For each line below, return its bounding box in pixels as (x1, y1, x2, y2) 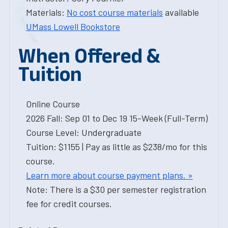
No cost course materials (67, 7, 163, 18)
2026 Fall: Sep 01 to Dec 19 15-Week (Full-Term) (26, 112, 208, 124)
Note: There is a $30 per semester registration (26, 184, 206, 195)
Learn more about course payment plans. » (26, 169, 193, 181)
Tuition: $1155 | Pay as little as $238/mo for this (26, 141, 207, 152)
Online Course (26, 98, 80, 109)
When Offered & (18, 44, 160, 67)
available (163, 7, 199, 18)
